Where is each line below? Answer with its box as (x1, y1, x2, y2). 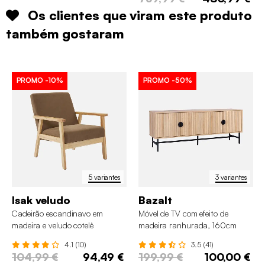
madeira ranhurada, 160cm (138, 220, 237, 231)
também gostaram (6, 25, 124, 42)
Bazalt (138, 193, 172, 207)
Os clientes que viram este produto (27, 7, 252, 24)
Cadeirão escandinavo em (12, 208, 103, 219)
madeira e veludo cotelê (12, 220, 93, 231)
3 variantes (215, 172, 247, 182)
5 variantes (88, 172, 121, 182)
